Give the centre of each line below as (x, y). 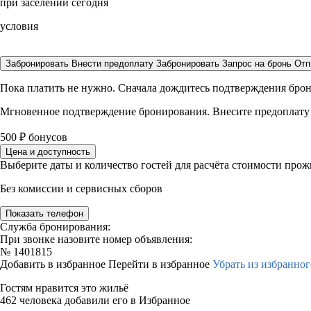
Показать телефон (44, 213)
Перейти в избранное (160, 264)
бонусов (47, 137)
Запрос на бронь (257, 64)
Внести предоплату (114, 64)
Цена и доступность (48, 152)
